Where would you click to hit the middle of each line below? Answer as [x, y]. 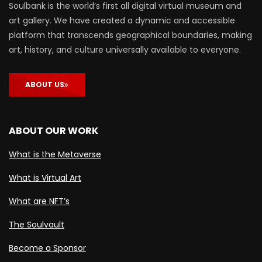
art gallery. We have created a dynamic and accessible [122, 21]
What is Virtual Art [45, 178]
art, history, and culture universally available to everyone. [125, 50]
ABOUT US [45, 85]
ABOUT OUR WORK [54, 131]
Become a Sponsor [47, 248]
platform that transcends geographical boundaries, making [130, 35]
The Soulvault [37, 225]
